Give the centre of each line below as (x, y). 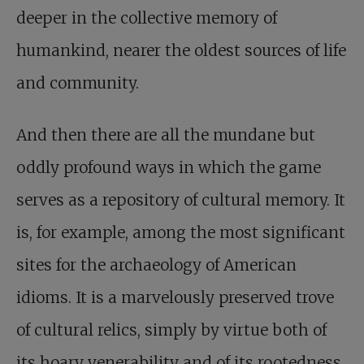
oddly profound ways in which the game (169, 168)
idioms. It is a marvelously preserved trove (175, 298)
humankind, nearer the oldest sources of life (181, 51)
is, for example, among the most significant (181, 233)
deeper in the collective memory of (147, 18)
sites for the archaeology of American (156, 265)
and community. (78, 83)
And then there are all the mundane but (166, 135)
